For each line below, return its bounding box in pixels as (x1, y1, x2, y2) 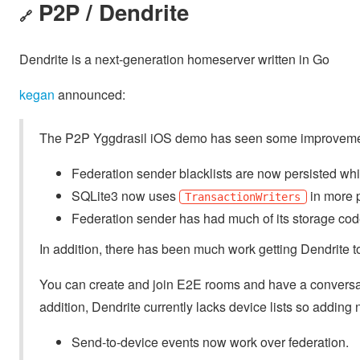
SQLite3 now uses (72, 186, 179, 205)
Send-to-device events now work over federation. (72, 332, 349, 351)
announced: (55, 84, 125, 104)
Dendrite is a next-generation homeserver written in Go (19, 49, 329, 68)
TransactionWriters (185, 190, 301, 203)
